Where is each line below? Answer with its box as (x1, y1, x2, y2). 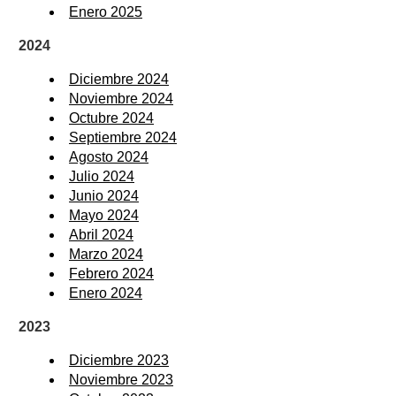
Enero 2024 (69, 286, 142, 301)
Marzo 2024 (69, 247, 143, 263)
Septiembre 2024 (69, 130, 177, 146)
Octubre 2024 (69, 110, 154, 126)
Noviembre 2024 (69, 91, 173, 107)
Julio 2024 (69, 169, 134, 185)
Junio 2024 (69, 188, 139, 204)
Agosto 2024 (69, 149, 148, 165)
